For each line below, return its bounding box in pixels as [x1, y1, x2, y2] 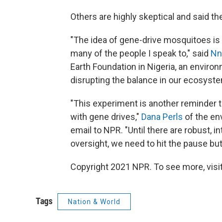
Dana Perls [141, 111, 183, 122]
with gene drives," [70, 111, 141, 122]
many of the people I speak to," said [70, 48, 211, 58]
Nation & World [68, 198, 120, 206]
